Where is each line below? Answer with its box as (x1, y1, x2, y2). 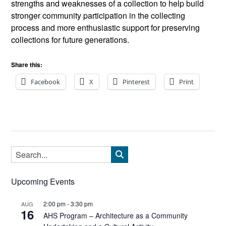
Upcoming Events (11, 175, 75, 187)
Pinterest (123, 77, 150, 86)
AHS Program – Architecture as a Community (43, 210, 188, 220)
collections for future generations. (11, 33, 129, 45)
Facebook (31, 77, 60, 86)
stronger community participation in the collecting (11, 9, 185, 21)
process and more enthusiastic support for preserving (11, 21, 200, 33)
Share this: (11, 60, 42, 69)
